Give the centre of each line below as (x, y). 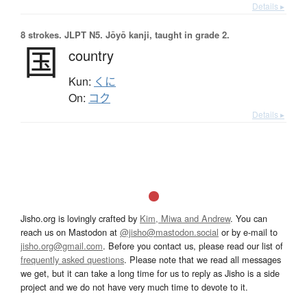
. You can (249, 218)
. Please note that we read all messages (202, 259)
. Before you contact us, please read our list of (193, 245)
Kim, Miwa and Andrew (185, 218)
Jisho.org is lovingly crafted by (80, 218)
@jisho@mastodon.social (169, 232)
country (91, 55)
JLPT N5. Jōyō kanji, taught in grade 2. (146, 34)
